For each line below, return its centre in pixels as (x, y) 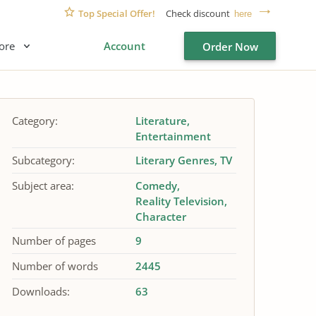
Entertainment (173, 136)
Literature (161, 121)
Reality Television (180, 201)
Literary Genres (175, 160)
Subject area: (43, 186)
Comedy (156, 186)
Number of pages (54, 241)
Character (160, 217)
